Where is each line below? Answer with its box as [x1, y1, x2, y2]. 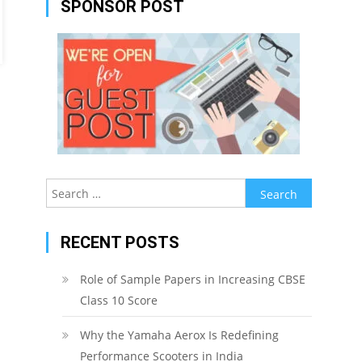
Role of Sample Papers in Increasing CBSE [79, 271, 305, 287]
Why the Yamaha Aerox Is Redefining [79, 327, 279, 343]
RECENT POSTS [60, 233, 179, 252]
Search [244, 180, 282, 196]
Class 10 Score [79, 293, 158, 308]
